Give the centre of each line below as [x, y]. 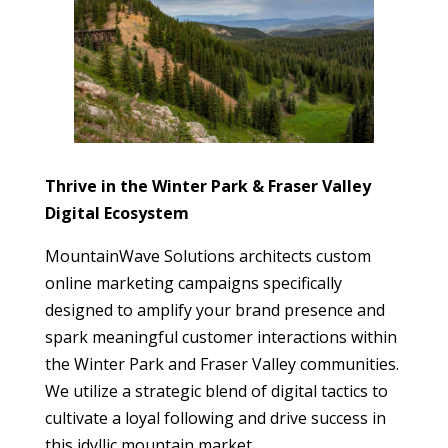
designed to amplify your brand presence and [214, 309]
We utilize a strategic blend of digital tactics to [216, 390]
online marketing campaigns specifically [193, 282]
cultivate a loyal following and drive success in [215, 417]
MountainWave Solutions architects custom [207, 255]
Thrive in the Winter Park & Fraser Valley [207, 185]
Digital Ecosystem [116, 212]
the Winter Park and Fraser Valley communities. [221, 363]
